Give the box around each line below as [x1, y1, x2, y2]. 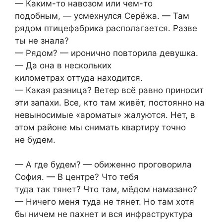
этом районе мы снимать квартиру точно [15, 122, 186, 132]
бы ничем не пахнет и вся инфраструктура [15, 209, 193, 220]
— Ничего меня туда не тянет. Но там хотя [15, 197, 194, 207]
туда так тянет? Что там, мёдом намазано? [15, 184, 197, 195]
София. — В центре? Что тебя [15, 172, 139, 182]
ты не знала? [15, 35, 69, 46]
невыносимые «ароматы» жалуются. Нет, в [15, 110, 195, 120]
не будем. [15, 134, 55, 145]
